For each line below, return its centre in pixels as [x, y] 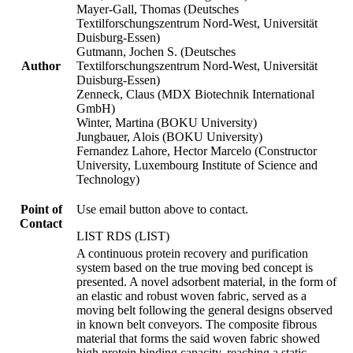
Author [41, 65]
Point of [41, 209]
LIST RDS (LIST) [123, 236]
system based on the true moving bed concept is [195, 267]
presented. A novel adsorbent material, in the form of [206, 281]
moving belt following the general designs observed [204, 310]
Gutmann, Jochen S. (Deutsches [156, 51]
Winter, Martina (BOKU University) [167, 122]
